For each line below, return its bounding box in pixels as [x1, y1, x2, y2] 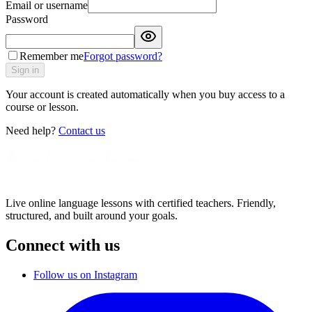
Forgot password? [84, 49, 162, 62]
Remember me [19, 49, 84, 62]
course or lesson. [6, 100, 79, 113]
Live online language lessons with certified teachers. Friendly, [6, 196, 276, 209]
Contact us [58, 124, 105, 136]
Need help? [6, 124, 56, 136]
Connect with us [6, 235, 120, 254]
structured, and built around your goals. [6, 209, 178, 221]
